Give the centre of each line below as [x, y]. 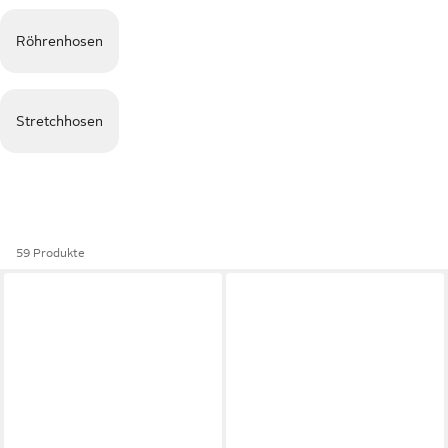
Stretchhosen [59, 121]
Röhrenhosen [59, 41]
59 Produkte [50, 253]
